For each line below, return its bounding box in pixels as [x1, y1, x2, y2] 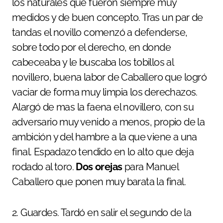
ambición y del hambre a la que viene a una [12, 130, 197, 143]
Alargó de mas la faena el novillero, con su [12, 101, 194, 113]
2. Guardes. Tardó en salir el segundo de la [12, 206, 192, 219]
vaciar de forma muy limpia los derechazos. [12, 86, 198, 98]
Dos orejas [76, 160, 122, 173]
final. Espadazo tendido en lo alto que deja [12, 145, 194, 158]
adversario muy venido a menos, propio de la [12, 115, 205, 128]
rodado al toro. [12, 160, 76, 173]
